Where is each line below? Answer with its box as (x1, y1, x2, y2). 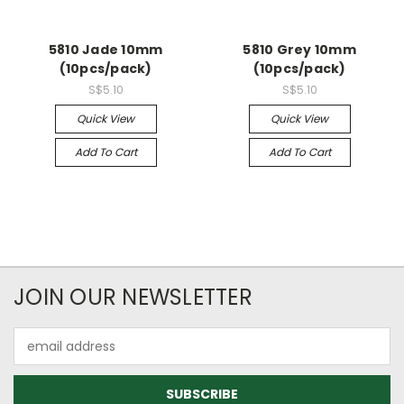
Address (14, 346, 63, 364)
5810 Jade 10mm (48, 41, 163, 60)
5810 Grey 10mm (243, 41, 356, 60)
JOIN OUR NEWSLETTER (14, 282, 252, 312)
